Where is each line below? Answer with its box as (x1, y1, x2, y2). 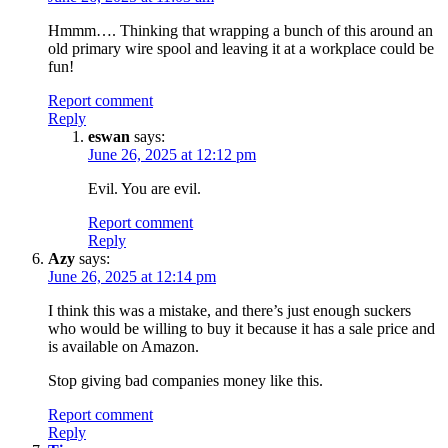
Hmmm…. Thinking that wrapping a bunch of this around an (48, 21, 433, 39)
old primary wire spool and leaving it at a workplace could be (48, 39, 434, 57)
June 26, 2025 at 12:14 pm (48, 267, 216, 285)
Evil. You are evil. (88, 179, 201, 197)
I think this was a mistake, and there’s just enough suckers (48, 301, 411, 319)
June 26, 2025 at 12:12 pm (88, 145, 256, 163)
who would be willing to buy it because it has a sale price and (48, 319, 435, 337)
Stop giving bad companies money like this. (48, 371, 323, 389)
